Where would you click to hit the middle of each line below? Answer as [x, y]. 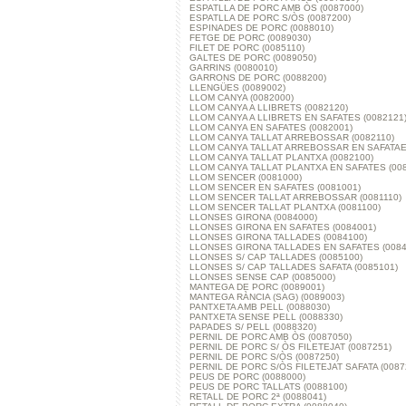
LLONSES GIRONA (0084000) [253, 217]
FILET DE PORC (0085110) [247, 48]
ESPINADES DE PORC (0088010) [261, 28]
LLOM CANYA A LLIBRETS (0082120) [269, 107]
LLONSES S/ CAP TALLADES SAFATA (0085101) [294, 267]
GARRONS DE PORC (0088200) [258, 77]
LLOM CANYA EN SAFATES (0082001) [271, 127]
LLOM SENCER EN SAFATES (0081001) [275, 187]
